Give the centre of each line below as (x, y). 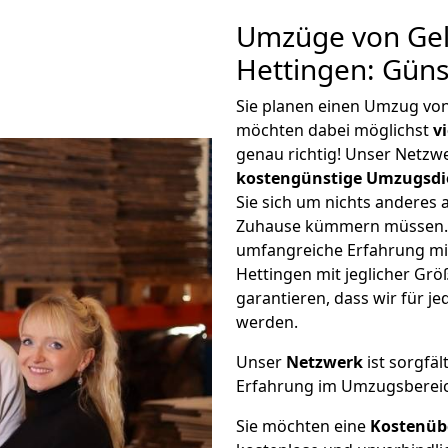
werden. (267, 322)
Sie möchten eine (303, 426)
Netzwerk (324, 362)
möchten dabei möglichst (334, 130)
